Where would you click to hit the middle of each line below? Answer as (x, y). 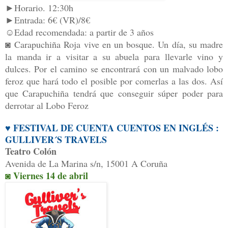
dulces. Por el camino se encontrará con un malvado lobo (114, 69)
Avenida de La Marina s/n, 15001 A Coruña (86, 164)
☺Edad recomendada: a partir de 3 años (79, 32)
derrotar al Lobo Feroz (47, 106)
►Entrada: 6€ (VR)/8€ (48, 20)
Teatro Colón (31, 151)
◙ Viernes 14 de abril (47, 176)
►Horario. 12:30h (39, 8)
